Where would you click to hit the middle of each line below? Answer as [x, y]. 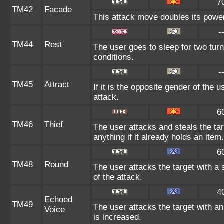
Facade [58, 10]
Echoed [58, 200]
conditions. [114, 57]
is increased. [117, 217]
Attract [57, 85]
